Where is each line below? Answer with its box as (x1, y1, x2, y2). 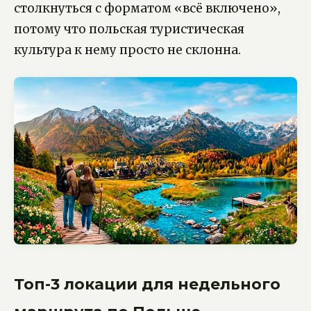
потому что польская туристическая (14, 22, 244, 37)
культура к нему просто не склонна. (14, 42, 241, 58)
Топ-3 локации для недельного (14, 275, 280, 294)
